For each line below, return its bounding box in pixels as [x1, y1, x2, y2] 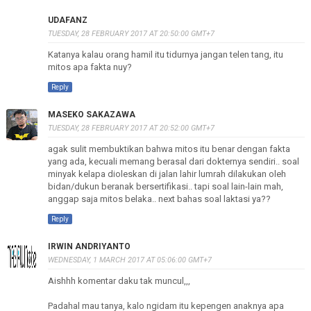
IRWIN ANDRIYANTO [47, 242, 131, 251]
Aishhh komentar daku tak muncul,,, [47, 276, 190, 286]
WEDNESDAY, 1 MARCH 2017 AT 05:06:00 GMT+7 [47, 255, 212, 264]
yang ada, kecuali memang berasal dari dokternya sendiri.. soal [47, 156, 299, 167]
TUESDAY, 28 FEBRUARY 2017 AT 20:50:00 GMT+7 [47, 29, 215, 38]
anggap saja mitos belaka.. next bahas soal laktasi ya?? [47, 194, 271, 204]
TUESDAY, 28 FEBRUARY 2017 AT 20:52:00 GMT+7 [47, 124, 215, 133]
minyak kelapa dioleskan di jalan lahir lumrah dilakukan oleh [47, 169, 286, 179]
